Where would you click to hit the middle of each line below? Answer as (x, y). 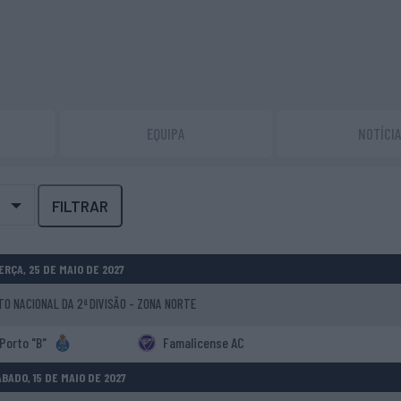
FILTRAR (80, 206)
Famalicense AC (202, 342)
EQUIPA (166, 133)
